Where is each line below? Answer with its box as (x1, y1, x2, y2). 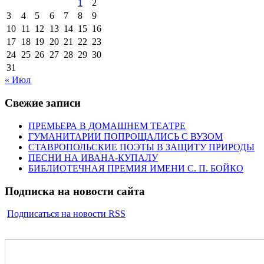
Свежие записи (5, 97, 81, 110)
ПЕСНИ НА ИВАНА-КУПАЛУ (28, 152, 158, 163)
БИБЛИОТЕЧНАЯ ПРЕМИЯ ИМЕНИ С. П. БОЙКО (28, 163, 243, 173)
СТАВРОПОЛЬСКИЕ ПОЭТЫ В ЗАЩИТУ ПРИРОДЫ (28, 141, 255, 152)
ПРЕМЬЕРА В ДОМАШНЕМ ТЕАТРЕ (28, 120, 186, 131)
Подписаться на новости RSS (7, 209, 126, 219)
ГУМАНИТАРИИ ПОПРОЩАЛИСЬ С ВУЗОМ (28, 131, 223, 141)
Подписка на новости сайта (5, 184, 145, 197)
